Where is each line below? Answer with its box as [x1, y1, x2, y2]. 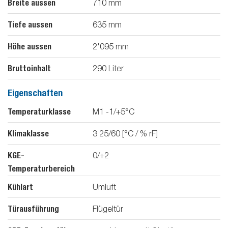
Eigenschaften [8, 87, 63, 98]
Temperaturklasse [8, 107, 71, 117]
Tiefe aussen [8, 19, 52, 30]
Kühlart [8, 182, 33, 192]
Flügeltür [93, 204, 123, 214]
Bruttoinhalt [8, 63, 51, 73]
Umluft [93, 182, 116, 192]
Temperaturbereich [8, 164, 75, 174]
